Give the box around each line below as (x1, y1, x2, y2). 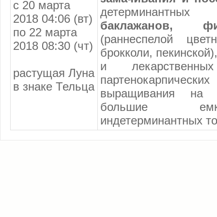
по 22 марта (13, 25, 77, 39)
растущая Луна (13, 66, 94, 79)
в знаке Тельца (13, 79, 94, 93)
